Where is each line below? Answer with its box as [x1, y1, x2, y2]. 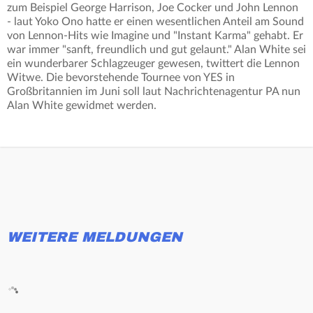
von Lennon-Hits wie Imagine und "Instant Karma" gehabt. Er [7, 30, 303, 42]
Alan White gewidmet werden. [7, 100, 156, 112]
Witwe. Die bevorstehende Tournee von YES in [7, 72, 235, 84]
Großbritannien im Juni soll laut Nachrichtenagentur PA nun [7, 86, 300, 98]
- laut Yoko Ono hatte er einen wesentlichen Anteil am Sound [7, 16, 304, 28]
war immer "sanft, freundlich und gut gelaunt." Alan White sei [7, 44, 306, 56]
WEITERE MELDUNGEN [7, 228, 182, 247]
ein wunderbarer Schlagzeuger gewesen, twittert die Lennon [7, 58, 300, 70]
